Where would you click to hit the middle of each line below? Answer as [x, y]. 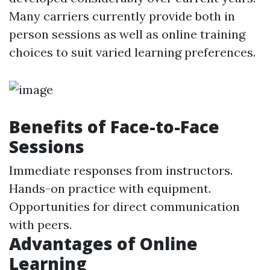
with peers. [40, 224]
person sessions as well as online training [127, 34]
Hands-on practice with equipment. [110, 188]
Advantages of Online [103, 243]
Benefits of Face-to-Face [114, 127]
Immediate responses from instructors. [121, 170]
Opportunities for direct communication [124, 206]
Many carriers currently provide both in [122, 16]
